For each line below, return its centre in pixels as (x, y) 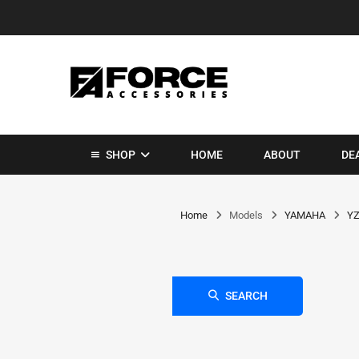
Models (246, 216)
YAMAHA (305, 216)
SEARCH (246, 296)
